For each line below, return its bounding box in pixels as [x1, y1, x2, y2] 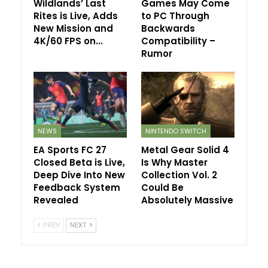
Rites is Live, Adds [33, 10, 118, 23]
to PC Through [141, 10, 209, 23]
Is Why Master [141, 156, 208, 169]
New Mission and [33, 22, 113, 35]
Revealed [33, 193, 78, 206]
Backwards [141, 22, 195, 35]
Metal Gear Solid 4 [141, 143, 229, 156]
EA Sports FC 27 [33, 143, 106, 156]
